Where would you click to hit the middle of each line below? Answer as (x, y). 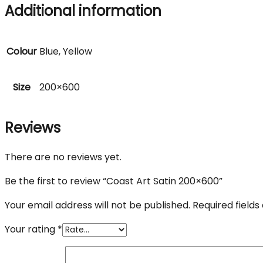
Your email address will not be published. (97, 205)
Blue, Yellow (66, 51)
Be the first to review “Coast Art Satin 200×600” (114, 181)
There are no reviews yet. (63, 157)
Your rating (31, 229)
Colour (22, 51)
